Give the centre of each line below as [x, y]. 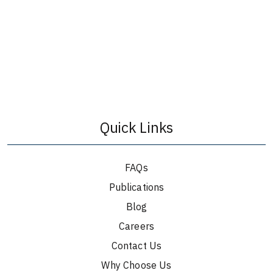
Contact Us [136, 246]
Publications [136, 187]
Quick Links [136, 127]
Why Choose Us [136, 265]
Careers [136, 226]
